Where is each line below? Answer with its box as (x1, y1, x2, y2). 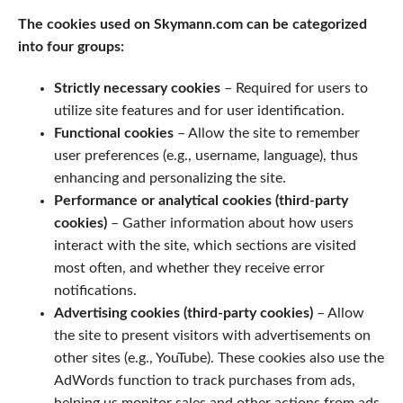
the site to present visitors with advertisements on (54, 327, 371, 343)
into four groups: (18, 40, 124, 55)
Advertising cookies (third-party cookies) (54, 305, 313, 320)
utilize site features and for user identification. (54, 103, 345, 118)
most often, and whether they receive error (54, 260, 325, 275)
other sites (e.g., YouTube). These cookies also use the (54, 350, 384, 365)
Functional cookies (54, 125, 174, 140)
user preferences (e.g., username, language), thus (54, 148, 358, 163)
